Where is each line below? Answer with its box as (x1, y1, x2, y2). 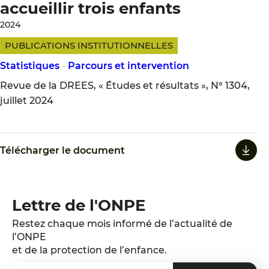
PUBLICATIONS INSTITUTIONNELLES (5, 40, 173, 51)
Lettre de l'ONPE (12, 196, 145, 215)
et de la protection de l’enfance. (12, 244, 167, 256)
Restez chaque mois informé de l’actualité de (12, 218, 232, 229)
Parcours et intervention (68, 60, 189, 71)
